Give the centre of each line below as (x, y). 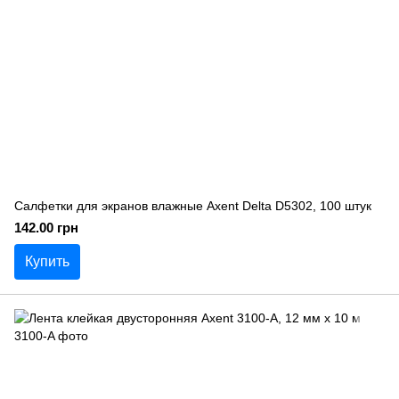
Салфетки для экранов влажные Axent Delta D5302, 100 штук (193, 206)
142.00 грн (46, 228)
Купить (47, 261)
